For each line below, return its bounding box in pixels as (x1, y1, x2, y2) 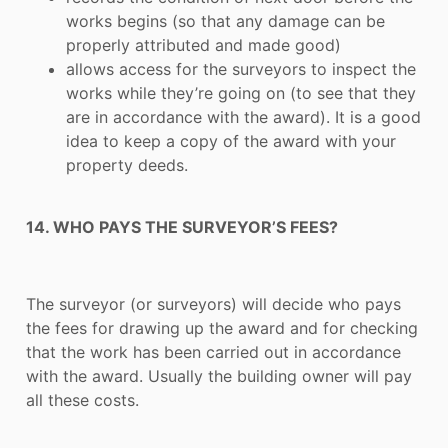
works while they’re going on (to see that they (66, 82, 416, 103)
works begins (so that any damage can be (66, 10, 385, 31)
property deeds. (66, 154, 188, 175)
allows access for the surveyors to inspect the (66, 58, 416, 79)
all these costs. (26, 390, 139, 411)
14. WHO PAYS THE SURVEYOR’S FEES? (26, 217, 338, 238)
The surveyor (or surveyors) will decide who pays (26, 294, 401, 315)
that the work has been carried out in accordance (26, 342, 401, 363)
